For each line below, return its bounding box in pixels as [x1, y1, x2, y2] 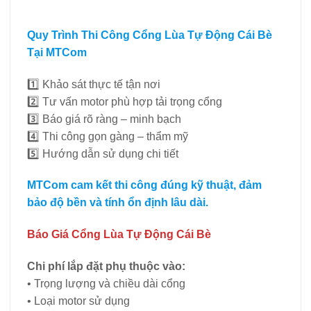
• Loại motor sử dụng [27, 294, 130, 307]
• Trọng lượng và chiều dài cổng [27, 277, 185, 289]
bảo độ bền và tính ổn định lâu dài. [27, 196, 208, 209]
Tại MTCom [27, 46, 87, 58]
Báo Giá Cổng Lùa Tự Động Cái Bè [27, 228, 211, 241]
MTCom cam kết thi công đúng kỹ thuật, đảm [27, 179, 262, 192]
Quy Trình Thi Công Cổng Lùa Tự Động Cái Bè [27, 28, 272, 41]
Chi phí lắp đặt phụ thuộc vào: [27, 260, 185, 272]
